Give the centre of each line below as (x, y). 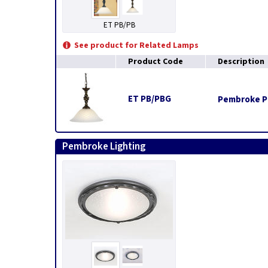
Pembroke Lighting (104, 147)
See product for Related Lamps (136, 45)
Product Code (156, 62)
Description (241, 62)
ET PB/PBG (150, 99)
